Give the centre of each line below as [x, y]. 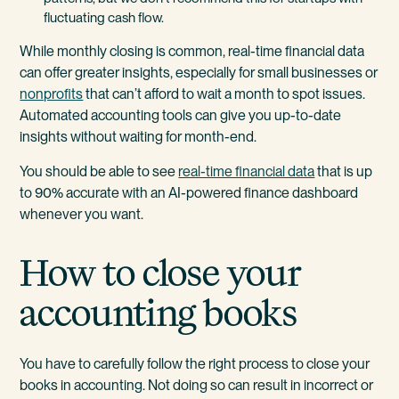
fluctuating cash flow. [104, 17]
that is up [344, 172]
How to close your [161, 273]
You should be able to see [99, 172]
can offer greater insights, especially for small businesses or [199, 73]
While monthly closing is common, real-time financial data [192, 52]
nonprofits [52, 94]
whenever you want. [82, 215]
